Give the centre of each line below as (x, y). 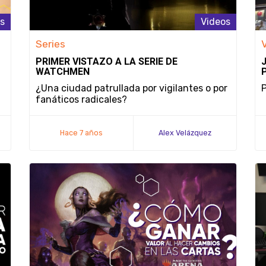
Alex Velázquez (185, 133)
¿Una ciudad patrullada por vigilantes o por (132, 88)
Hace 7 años (81, 133)
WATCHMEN (63, 72)
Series (50, 44)
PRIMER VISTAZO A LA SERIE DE (107, 61)
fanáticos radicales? (81, 99)
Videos (216, 22)
